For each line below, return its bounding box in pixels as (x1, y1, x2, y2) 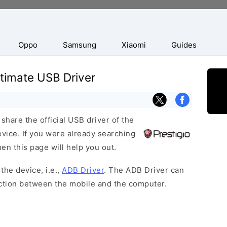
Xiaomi (122, 40, 146, 50)
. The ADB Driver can (104, 165, 184, 175)
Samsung (63, 40, 96, 50)
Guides (171, 40, 197, 50)
